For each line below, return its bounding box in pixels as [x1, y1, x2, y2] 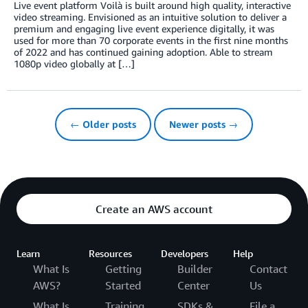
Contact [250, 262, 287, 276]
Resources [89, 247, 132, 260]
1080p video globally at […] [14, 58, 135, 70]
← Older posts [70, 118, 136, 131]
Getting [105, 262, 142, 276]
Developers [161, 247, 208, 260]
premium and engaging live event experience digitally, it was [14, 23, 274, 35]
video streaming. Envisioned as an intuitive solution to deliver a [14, 11, 287, 23]
